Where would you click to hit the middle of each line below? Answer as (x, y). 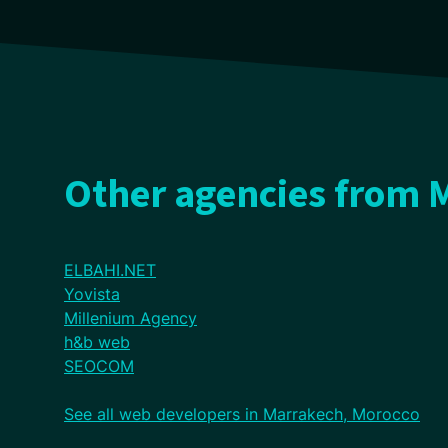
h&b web (97, 342)
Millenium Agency (130, 318)
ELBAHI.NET (110, 270)
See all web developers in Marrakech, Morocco (242, 414)
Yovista (92, 294)
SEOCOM (99, 366)
